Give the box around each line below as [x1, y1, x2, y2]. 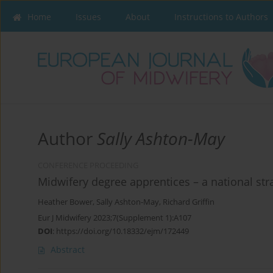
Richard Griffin [163, 197, 214, 208]
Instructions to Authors [174, 11, 268, 23]
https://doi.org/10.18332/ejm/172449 [56, 225, 189, 237]
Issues [76, 11, 101, 23]
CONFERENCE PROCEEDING [38, 160, 138, 171]
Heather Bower [38, 197, 93, 208]
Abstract [51, 244, 85, 256]
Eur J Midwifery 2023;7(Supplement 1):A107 [38, 212, 191, 224]
